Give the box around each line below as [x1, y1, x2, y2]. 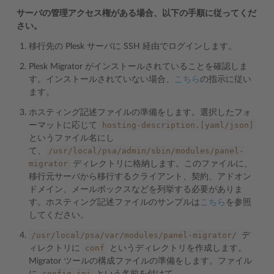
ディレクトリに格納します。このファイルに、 [70, 160, 253, 168]
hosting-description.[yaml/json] [102, 120, 254, 130]
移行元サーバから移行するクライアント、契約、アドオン [29, 172, 251, 181]
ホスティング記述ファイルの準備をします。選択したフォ [29, 108, 251, 117]
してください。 [29, 211, 89, 220]
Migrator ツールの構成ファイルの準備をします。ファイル [29, 257, 252, 265]
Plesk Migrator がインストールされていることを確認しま [29, 62, 248, 71]
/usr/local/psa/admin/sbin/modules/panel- [48, 146, 244, 155]
